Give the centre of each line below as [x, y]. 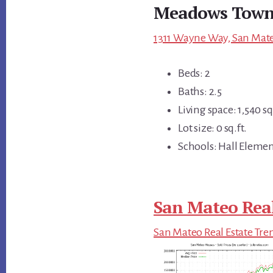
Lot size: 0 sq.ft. [212, 128]
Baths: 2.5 [200, 91]
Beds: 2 [194, 73]
